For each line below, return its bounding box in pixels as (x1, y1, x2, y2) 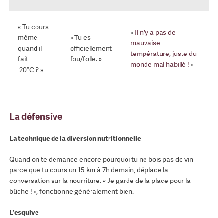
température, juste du (130, 49, 197, 58)
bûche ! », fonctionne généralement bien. (9, 187, 134, 196)
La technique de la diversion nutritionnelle (9, 134, 141, 143)
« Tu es (70, 33, 91, 42)
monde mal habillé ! (130, 59, 190, 69)
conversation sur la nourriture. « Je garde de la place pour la (9, 176, 191, 185)
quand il (18, 43, 42, 53)
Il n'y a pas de (135, 27, 176, 36)
